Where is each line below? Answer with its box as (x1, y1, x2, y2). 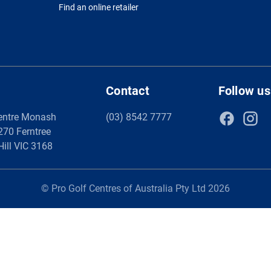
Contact (106, 83, 149, 98)
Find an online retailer (59, 2, 139, 12)
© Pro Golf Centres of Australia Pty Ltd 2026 (41, 182, 230, 194)
